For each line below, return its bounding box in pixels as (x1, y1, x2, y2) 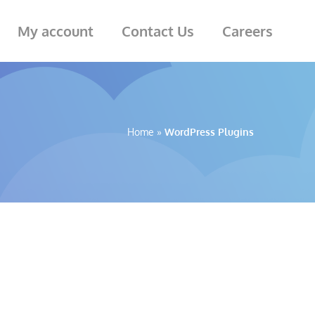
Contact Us (122, 22, 194, 40)
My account (18, 22, 94, 40)
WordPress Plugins (165, 126, 254, 138)
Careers (222, 22, 273, 40)
